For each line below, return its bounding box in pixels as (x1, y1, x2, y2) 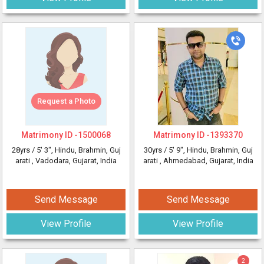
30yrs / (143, 146, 169, 154)
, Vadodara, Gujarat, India (32, 156, 117, 165)
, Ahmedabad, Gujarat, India (159, 156, 253, 165)
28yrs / (11, 146, 37, 154)
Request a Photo (37, 97, 95, 105)
